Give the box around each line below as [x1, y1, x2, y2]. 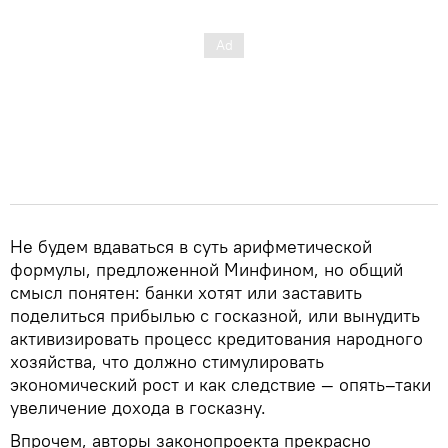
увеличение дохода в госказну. [10, 395, 266, 419]
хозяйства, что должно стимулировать [10, 349, 324, 373]
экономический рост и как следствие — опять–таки [10, 372, 431, 396]
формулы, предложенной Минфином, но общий [10, 257, 403, 281]
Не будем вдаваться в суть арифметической [10, 234, 372, 258]
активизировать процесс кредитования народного [10, 326, 423, 350]
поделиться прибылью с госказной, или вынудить [10, 303, 420, 327]
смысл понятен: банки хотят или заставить [10, 280, 362, 304]
